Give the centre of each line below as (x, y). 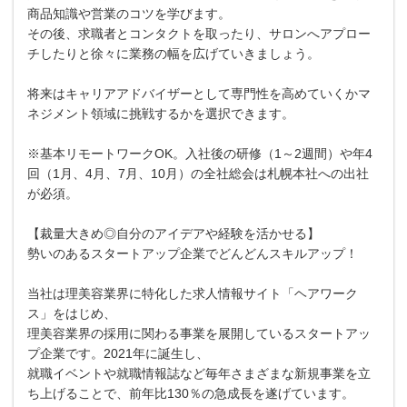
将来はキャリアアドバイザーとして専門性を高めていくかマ (199, 93)
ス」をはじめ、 (72, 313)
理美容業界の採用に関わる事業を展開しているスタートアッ (199, 333)
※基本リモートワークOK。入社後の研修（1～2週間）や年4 (200, 153)
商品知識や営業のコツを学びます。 (129, 13)
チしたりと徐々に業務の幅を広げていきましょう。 (174, 53)
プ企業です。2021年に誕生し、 (118, 353)
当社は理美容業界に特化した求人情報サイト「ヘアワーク (193, 293)
